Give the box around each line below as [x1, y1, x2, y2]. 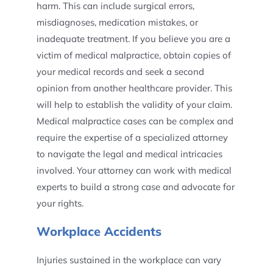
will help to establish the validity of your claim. [36, 99, 232, 110]
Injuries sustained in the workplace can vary [36, 254, 221, 266]
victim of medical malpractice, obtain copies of [36, 49, 231, 61]
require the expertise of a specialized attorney [36, 132, 228, 143]
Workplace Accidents [36, 224, 161, 239]
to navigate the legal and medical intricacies [36, 148, 222, 160]
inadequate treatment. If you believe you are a [36, 33, 230, 44]
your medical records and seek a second [36, 66, 204, 77]
